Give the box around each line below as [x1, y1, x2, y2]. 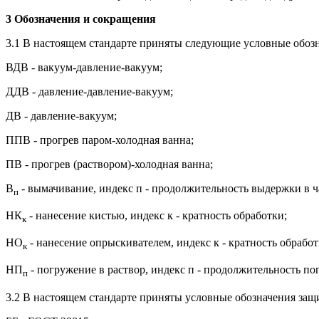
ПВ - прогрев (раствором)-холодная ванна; [6, 157, 213, 170]
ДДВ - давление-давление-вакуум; [6, 85, 173, 98]
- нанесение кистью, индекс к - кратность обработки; [26, 209, 287, 222]
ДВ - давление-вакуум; [6, 109, 117, 122]
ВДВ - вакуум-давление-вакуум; [6, 61, 162, 73]
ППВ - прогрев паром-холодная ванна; [6, 133, 194, 146]
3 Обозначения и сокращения [6, 12, 156, 25]
